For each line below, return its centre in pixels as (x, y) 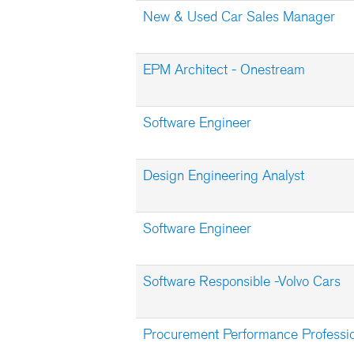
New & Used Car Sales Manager (239, 17)
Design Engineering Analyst (224, 175)
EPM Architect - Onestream (224, 70)
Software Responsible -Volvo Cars (242, 281)
